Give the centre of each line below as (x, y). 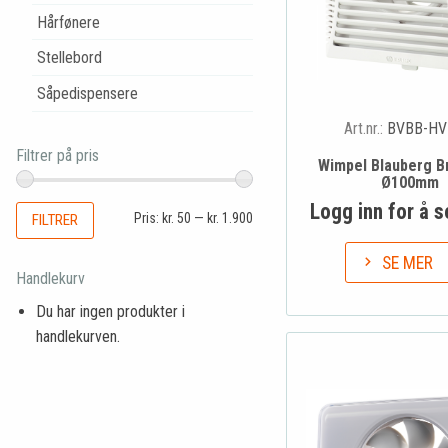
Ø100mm (410, 183)
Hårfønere (68, 22)
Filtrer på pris (57, 155)
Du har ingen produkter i (110, 311)
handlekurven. (78, 336)
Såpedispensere (87, 93)
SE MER (408, 262)
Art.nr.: (366, 129)
